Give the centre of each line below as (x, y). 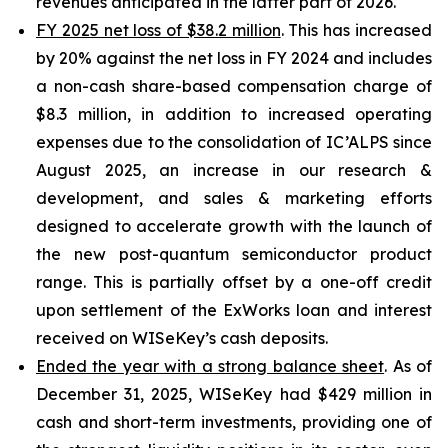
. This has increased (356, 30)
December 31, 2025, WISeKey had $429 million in (234, 394)
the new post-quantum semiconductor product (234, 254)
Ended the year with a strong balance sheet (210, 366)
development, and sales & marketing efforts (234, 198)
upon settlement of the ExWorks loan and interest (234, 310)
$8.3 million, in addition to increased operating (234, 114)
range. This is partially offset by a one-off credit (234, 282)
